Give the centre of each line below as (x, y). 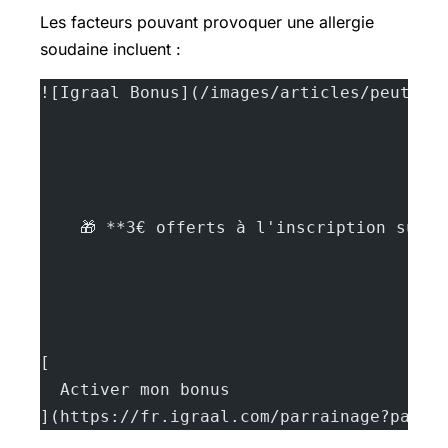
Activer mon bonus (135, 389)
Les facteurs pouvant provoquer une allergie (207, 21)
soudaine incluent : (110, 48)
